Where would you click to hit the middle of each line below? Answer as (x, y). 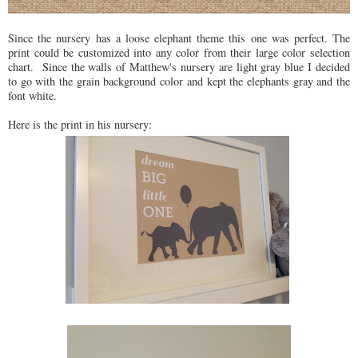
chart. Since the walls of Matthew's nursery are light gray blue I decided (179, 66)
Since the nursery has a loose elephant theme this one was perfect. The (179, 38)
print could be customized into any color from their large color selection (179, 52)
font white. (36, 95)
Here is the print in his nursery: (82, 124)
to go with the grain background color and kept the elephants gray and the (179, 81)
